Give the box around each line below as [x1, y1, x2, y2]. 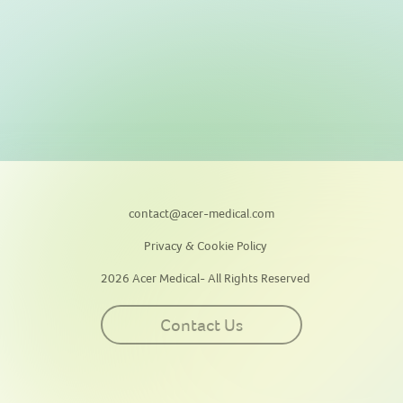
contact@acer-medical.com [129, 206, 274, 220]
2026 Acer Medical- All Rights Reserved [100, 271, 310, 285]
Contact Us [160, 314, 243, 336]
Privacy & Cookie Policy [143, 238, 267, 253]
